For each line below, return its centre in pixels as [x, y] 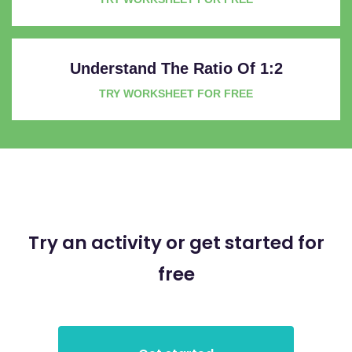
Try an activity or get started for [176, 242]
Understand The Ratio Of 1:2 [176, 68]
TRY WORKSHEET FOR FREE [176, 93]
